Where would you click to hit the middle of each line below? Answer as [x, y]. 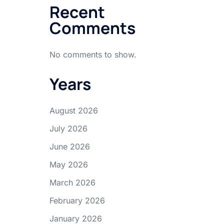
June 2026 [69, 146]
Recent [77, 12]
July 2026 [68, 128]
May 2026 [68, 164]
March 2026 [72, 182]
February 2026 [77, 200]
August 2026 [73, 110]
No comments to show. [93, 54]
